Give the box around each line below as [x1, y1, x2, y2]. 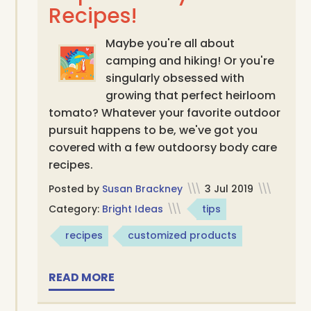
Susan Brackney [102, 181, 183, 196]
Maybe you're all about [106, 35, 235, 51]
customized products [128, 228, 237, 243]
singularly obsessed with [106, 69, 245, 86]
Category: [49, 201, 103, 216]
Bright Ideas [102, 201, 164, 216]
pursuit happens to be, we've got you [49, 121, 258, 138]
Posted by [49, 181, 103, 196]
